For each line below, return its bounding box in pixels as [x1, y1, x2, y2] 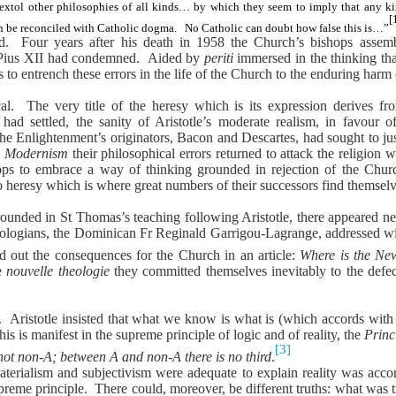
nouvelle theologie [6, 263, 110, 278]
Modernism [4, 145, 68, 161]
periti [203, 49, 233, 65]
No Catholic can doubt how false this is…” [184, 20, 389, 34]
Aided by [147, 49, 204, 65]
